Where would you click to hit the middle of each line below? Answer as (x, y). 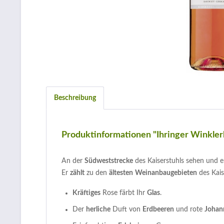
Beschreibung (75, 98)
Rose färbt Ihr (124, 193)
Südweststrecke (109, 161)
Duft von (126, 209)
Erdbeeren (158, 209)
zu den (97, 173)
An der (73, 161)
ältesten (121, 173)
